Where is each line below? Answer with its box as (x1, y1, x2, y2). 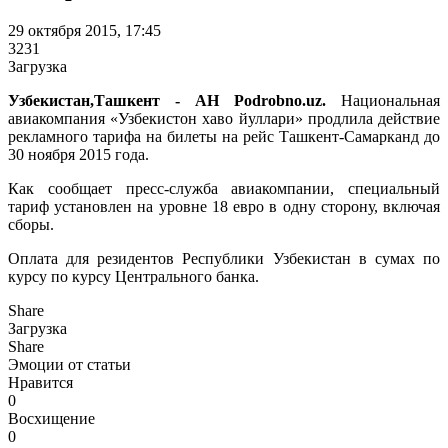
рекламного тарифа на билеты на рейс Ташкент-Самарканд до (8, 127, 440, 145)
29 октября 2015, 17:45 (8, 21, 161, 39)
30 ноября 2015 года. (8, 145, 149, 163)
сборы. (8, 215, 54, 233)
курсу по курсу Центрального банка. (8, 267, 259, 285)
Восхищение (8, 409, 95, 427)
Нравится (8, 373, 73, 391)
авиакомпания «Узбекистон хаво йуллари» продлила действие (8, 109, 440, 127)
